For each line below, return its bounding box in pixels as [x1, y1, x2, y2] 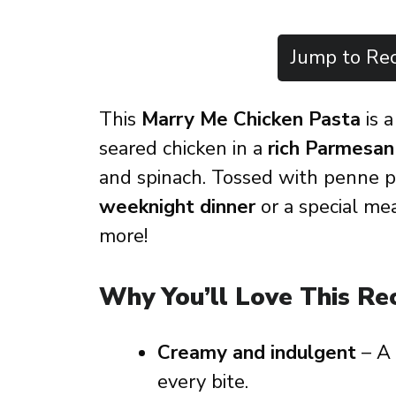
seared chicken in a [99, 135, 268, 162]
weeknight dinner [99, 194, 255, 220]
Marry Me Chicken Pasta [141, 106, 361, 133]
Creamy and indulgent [157, 339, 356, 366]
